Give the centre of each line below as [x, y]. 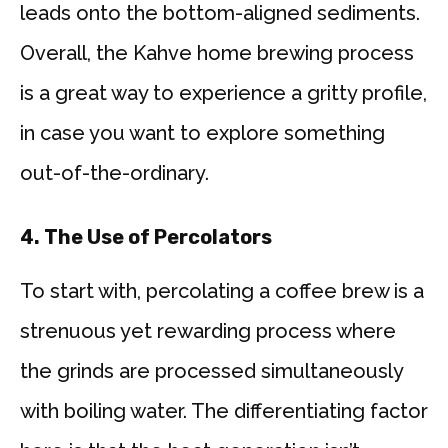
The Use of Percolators [158, 237]
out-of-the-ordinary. [114, 173]
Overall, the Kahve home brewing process [217, 53]
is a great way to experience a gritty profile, [223, 93]
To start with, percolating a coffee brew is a [222, 291]
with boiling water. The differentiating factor [224, 411]
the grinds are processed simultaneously [211, 371]
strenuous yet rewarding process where [208, 331]
